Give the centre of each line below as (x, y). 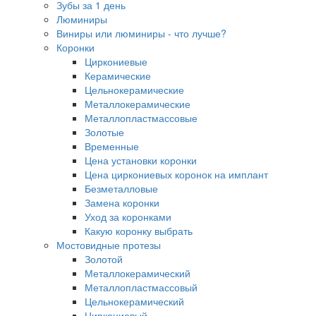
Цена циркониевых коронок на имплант (176, 175)
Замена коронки (122, 203)
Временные (112, 146)
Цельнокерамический (134, 302)
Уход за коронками (128, 217)
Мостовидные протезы (109, 245)
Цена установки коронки (141, 160)
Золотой (104, 259)
